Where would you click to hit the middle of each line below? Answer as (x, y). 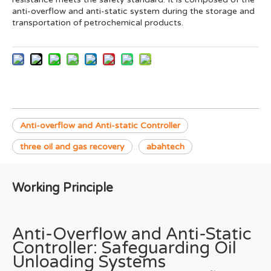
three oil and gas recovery (72, 147)
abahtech (165, 147)
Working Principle (63, 188)
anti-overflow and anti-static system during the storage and (133, 11)
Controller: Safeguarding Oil (124, 248)
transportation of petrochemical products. (98, 23)
